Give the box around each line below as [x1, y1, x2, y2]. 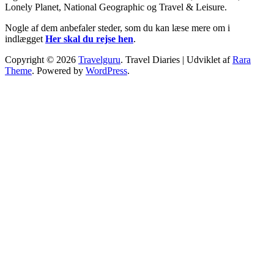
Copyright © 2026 [5, 54, 78, 65]
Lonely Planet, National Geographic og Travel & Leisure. [5, 2, 227, 13]
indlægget [5, 34, 45, 45]
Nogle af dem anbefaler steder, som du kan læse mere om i [5, 23, 230, 34]
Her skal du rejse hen [45, 34, 133, 45]
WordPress [86, 65, 127, 76]
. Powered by [32, 65, 86, 76]
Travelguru [78, 54, 120, 65]
